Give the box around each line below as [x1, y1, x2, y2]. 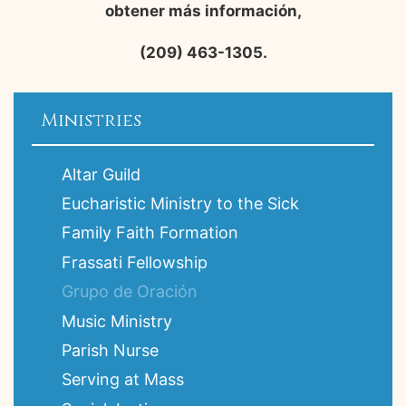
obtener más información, [104, 2, 302, 21]
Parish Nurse [62, 340, 159, 360]
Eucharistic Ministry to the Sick [62, 194, 300, 214]
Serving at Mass [62, 370, 185, 390]
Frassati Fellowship [62, 252, 208, 272]
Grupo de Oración [62, 282, 198, 302]
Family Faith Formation [62, 223, 239, 243]
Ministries [41, 108, 141, 133]
